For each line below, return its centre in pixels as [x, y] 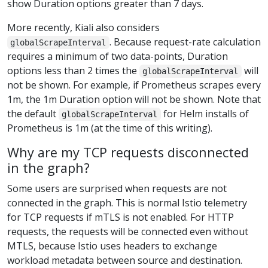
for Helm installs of [205, 114]
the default [33, 114]
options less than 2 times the [73, 71]
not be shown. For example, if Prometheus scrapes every [134, 85]
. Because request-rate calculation [185, 42]
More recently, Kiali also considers [83, 28]
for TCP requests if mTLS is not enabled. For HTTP [121, 217]
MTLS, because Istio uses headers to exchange [112, 246]
